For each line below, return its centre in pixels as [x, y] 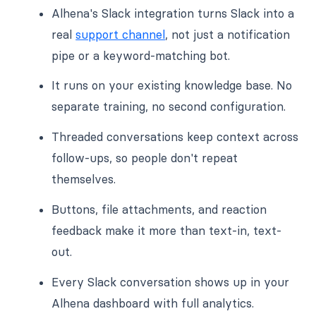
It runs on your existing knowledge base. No [172, 86]
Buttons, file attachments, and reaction [159, 209]
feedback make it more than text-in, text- [167, 230]
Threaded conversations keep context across [175, 137]
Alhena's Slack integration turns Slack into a [173, 13]
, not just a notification [228, 34]
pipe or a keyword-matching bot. [141, 55]
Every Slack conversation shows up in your [171, 282]
